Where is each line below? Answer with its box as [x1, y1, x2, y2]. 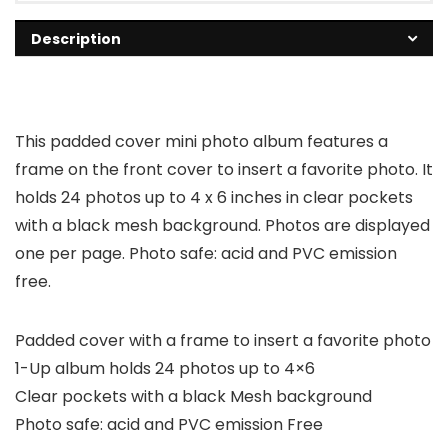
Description [31, 29, 121, 50]
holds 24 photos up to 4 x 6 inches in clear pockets [15, 186, 413, 210]
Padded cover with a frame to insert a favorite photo [15, 329, 431, 353]
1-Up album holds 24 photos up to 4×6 [15, 357, 315, 381]
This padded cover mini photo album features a [15, 130, 388, 154]
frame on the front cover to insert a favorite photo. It [15, 158, 433, 182]
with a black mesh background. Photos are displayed [15, 214, 430, 238]
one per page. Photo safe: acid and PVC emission [15, 242, 397, 266]
